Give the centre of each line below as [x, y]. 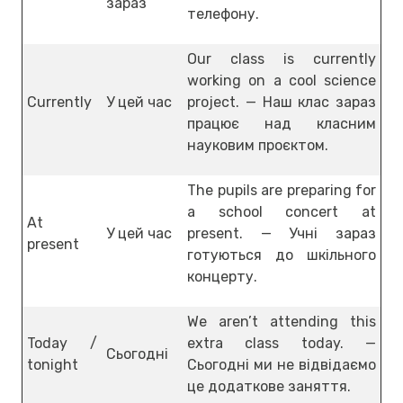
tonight [53, 364]
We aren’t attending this [282, 321]
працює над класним [282, 123]
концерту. [222, 276]
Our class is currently [282, 58]
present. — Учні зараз [282, 233]
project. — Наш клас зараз [282, 102]
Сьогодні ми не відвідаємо [282, 364]
